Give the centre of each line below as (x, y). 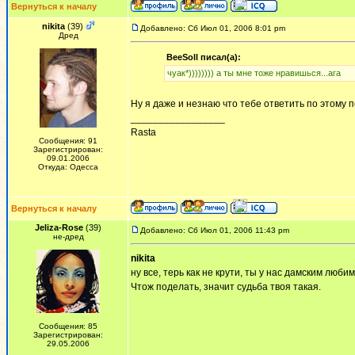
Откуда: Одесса (68, 167)
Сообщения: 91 (68, 141)
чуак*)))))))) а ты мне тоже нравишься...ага (254, 73)
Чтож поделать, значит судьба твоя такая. (226, 287)
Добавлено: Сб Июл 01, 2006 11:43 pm (215, 230)
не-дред (68, 237)
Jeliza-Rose (59, 227)
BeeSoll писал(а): (203, 57)
